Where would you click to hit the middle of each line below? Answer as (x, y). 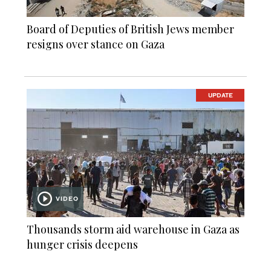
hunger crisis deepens (82, 244)
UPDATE (220, 95)
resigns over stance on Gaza (96, 44)
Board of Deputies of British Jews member (130, 29)
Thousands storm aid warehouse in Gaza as (133, 229)
